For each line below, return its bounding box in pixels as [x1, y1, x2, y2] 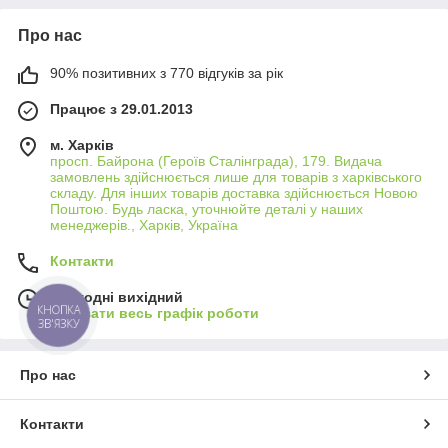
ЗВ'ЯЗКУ [37, 315, 80, 332]
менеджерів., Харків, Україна [50, 216, 238, 233]
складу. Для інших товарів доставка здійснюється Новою [50, 184, 418, 201]
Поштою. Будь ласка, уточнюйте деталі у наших [50, 200, 363, 217]
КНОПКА [37, 302, 81, 318]
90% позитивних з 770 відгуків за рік [50, 64, 283, 81]
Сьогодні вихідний [50, 288, 183, 305]
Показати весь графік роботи [50, 304, 259, 321]
